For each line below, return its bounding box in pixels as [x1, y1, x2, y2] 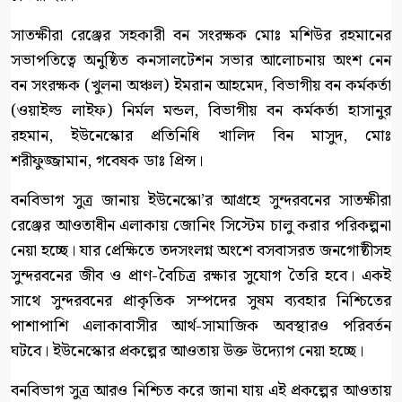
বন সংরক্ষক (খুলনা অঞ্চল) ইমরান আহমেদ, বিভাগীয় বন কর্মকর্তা [11, 73, 391, 100]
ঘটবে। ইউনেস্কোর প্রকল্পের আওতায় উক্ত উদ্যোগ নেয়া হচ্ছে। [11, 338, 363, 365]
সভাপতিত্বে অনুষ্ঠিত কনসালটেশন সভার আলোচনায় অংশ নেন [11, 48, 391, 74]
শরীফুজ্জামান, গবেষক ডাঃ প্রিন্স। [11, 148, 203, 175]
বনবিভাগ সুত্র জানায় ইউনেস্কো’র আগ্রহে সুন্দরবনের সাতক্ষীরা [11, 188, 391, 214]
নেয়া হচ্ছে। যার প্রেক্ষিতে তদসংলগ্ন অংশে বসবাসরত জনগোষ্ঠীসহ [11, 238, 391, 265]
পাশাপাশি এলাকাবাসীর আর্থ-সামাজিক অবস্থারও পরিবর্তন [11, 313, 391, 340]
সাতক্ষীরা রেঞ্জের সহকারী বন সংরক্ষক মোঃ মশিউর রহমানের [11, 22, 391, 49]
